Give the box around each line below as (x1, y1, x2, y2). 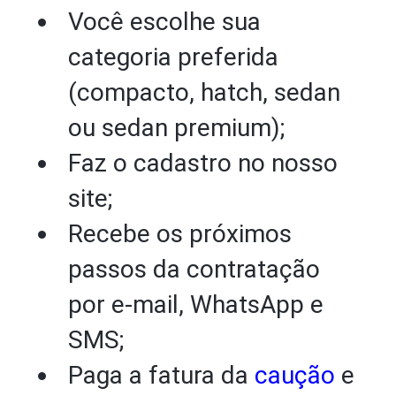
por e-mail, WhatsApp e (68, 290, 324, 319)
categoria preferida (68, 42, 279, 72)
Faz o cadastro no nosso (68, 148, 339, 178)
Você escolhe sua (68, 7, 262, 36)
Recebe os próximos (68, 219, 293, 248)
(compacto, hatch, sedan (68, 78, 341, 107)
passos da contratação (68, 255, 321, 284)
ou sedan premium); (68, 113, 286, 142)
